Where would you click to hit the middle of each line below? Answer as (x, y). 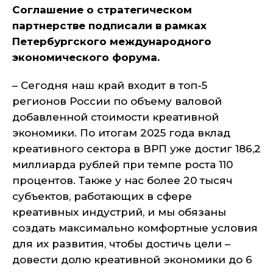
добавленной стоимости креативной (115, 117)
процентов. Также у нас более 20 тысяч (122, 180)
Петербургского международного (112, 41)
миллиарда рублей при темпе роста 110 (122, 165)
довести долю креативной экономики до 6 (132, 260)
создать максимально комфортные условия (135, 228)
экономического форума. (86, 57)
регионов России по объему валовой (117, 101)
